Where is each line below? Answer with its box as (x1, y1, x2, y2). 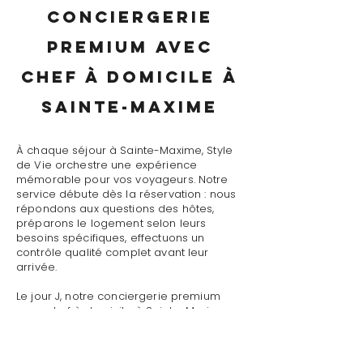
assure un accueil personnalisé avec (16, 318, 218, 333)
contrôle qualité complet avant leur (16, 245, 209, 260)
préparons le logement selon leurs (16, 216, 207, 231)
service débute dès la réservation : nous (16, 186, 237, 202)
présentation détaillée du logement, (16, 332, 212, 348)
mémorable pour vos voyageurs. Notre (16, 172, 228, 187)
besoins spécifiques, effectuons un (16, 230, 205, 246)
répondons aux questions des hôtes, (16, 201, 215, 216)
